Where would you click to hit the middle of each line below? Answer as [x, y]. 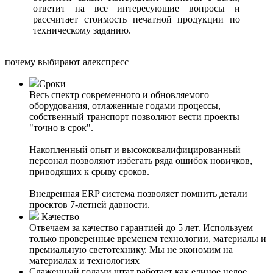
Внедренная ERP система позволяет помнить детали [138, 194]
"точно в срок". [62, 128]
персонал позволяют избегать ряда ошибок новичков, [141, 161]
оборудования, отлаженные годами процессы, [125, 106]
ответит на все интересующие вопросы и [136, 9]
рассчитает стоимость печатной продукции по [136, 19]
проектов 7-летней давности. [91, 205]
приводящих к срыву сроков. [89, 172]
